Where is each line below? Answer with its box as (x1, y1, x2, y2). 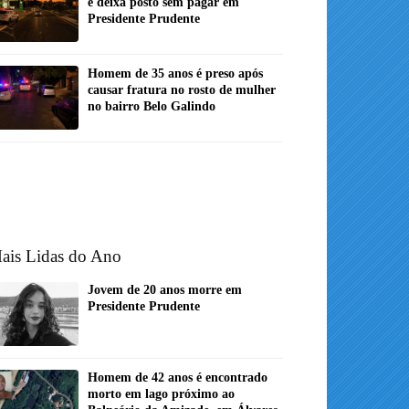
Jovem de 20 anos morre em (88, 283, 242, 298)
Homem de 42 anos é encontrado (88, 371, 267, 385)
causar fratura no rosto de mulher (88, 83, 276, 98)
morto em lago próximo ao (88, 387, 235, 402)
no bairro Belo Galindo (88, 100, 215, 114)
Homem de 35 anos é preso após (88, 67, 263, 81)
